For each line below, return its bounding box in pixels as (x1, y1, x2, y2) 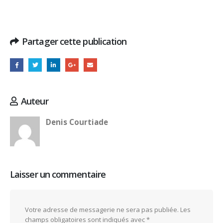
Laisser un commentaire (10, 168, 106, 180)
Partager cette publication (22, 35, 127, 47)
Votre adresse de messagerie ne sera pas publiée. (25, 205, 179, 214)
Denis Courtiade (46, 117, 108, 127)
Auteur (21, 95, 48, 108)
